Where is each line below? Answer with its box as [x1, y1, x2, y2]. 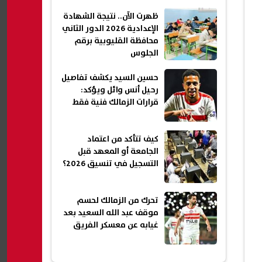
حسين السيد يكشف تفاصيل [61, 71, 158, 85]
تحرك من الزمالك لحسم [77, 194, 158, 208]
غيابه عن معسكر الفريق [73, 219, 158, 232]
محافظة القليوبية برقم [74, 35, 158, 48]
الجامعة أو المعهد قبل [78, 145, 158, 158]
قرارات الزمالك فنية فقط [73, 96, 158, 109]
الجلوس [130, 47, 158, 60]
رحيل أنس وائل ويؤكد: [81, 84, 158, 97]
